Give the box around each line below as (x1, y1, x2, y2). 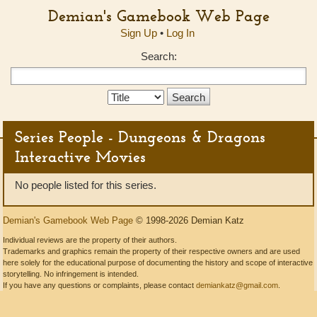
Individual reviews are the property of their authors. (3, 236, 177, 244)
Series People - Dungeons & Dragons (15, 127, 265, 146)
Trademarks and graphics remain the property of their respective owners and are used (3, 247, 300, 255)
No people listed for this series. (15, 179, 156, 191)
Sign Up (120, 27, 157, 39)
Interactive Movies (15, 146, 146, 166)
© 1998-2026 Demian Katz (133, 215, 244, 226)
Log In (166, 27, 195, 39)
